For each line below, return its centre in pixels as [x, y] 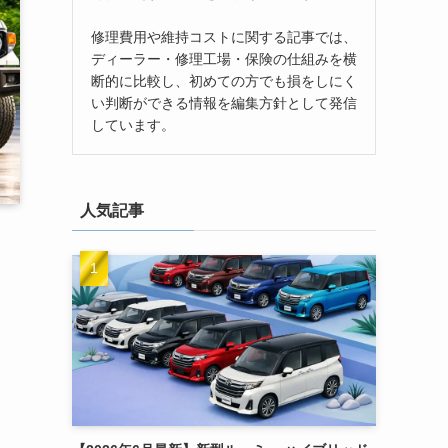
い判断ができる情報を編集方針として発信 [224, 102]
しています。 [133, 124]
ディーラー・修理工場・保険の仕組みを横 [224, 58]
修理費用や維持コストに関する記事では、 [224, 36]
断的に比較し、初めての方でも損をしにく [224, 80]
